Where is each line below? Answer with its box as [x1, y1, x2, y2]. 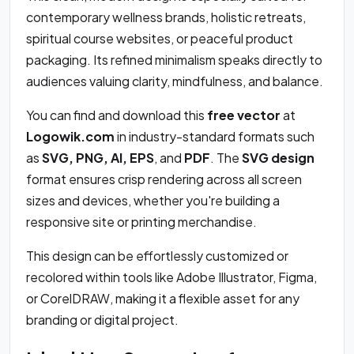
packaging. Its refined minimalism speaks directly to [26, 51, 322, 69]
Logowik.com [26, 128, 115, 145]
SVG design [242, 149, 314, 167]
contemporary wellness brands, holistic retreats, [26, 9, 306, 26]
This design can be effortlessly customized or [26, 247, 288, 265]
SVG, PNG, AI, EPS [42, 149, 154, 167]
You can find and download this [26, 107, 207, 124]
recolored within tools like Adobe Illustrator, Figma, [26, 269, 317, 286]
